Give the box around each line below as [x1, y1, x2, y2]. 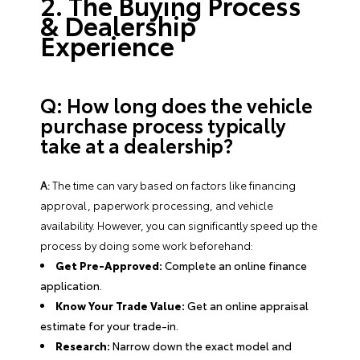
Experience [40, 26, 174, 63]
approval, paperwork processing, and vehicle [40, 197, 273, 212]
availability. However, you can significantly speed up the [40, 217, 317, 232]
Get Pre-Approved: [55, 257, 163, 272]
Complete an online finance [162, 257, 308, 272]
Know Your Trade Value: [55, 297, 186, 313]
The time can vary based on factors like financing [50, 177, 296, 192]
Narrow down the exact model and [110, 337, 292, 353]
